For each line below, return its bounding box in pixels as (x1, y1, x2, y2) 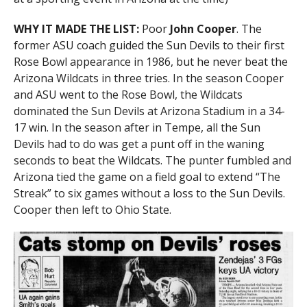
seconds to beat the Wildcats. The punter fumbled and (13, 152, 291, 168)
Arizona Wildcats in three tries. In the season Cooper (13, 70, 284, 86)
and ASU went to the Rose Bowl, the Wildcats (13, 86, 243, 102)
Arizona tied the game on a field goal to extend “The (13, 169, 280, 184)
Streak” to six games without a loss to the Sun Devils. (13, 185, 285, 201)
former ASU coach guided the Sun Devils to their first (13, 37, 284, 53)
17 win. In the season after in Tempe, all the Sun (13, 119, 260, 135)
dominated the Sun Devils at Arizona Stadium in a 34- (13, 103, 285, 119)
